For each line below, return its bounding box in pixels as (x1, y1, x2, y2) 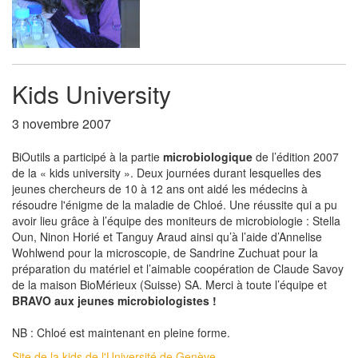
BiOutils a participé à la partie (12, 149, 163, 165)
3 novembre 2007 (12, 114, 111, 133)
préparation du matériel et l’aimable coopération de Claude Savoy (12, 261, 344, 276)
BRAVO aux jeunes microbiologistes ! (12, 292, 217, 308)
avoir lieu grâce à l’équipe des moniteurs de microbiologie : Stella (12, 213, 340, 229)
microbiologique (163, 149, 253, 165)
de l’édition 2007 (253, 149, 339, 165)
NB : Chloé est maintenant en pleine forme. (12, 324, 230, 340)
